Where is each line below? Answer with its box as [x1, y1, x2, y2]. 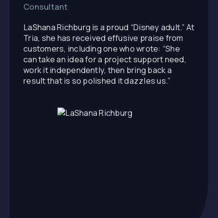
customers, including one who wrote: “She [23, 43, 180, 54]
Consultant [23, 1, 68, 12]
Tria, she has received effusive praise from [23, 33, 183, 44]
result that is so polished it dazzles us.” [23, 75, 171, 87]
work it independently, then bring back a [23, 65, 172, 76]
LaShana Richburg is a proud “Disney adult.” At [23, 22, 195, 33]
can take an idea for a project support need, [23, 54, 186, 65]
